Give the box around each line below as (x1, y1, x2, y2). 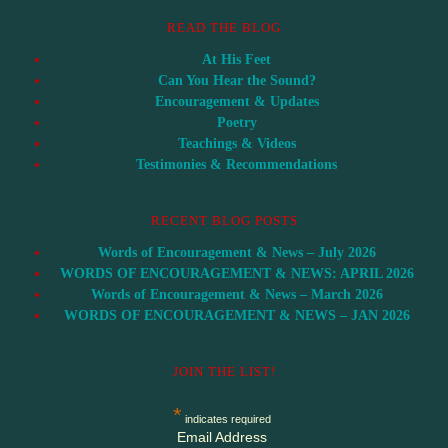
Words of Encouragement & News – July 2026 (97, 245, 376, 261)
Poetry (216, 115, 257, 131)
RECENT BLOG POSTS (150, 213, 298, 229)
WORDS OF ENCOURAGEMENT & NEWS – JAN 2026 (63, 308, 410, 324)
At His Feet (202, 52, 271, 68)
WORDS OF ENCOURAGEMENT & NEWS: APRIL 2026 (59, 266, 414, 282)
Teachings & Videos (177, 136, 296, 152)
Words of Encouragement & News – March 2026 (90, 287, 383, 303)
